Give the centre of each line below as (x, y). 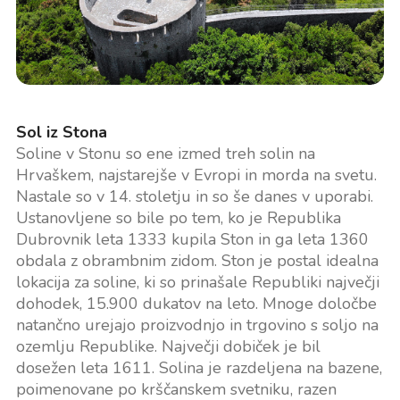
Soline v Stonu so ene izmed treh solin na (165, 154)
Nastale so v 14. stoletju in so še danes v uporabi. (194, 197)
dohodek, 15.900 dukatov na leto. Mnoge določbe (196, 304)
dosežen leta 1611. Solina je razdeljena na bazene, (199, 368)
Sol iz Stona (61, 133)
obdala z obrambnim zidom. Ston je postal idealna (197, 261)
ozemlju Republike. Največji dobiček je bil (168, 347)
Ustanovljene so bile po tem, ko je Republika (178, 218)
